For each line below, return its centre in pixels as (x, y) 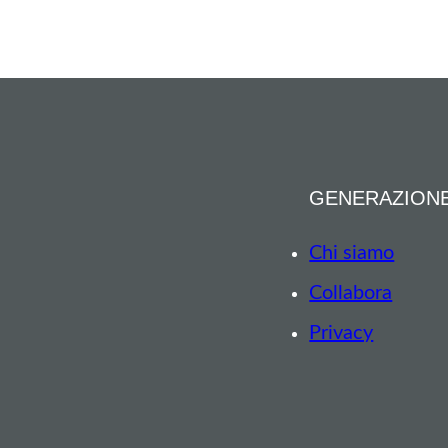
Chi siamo (352, 252)
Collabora (351, 292)
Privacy (341, 332)
